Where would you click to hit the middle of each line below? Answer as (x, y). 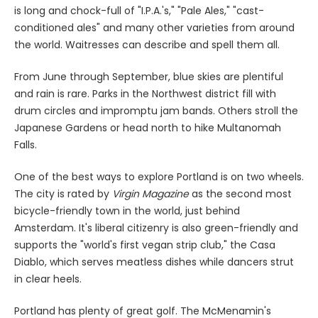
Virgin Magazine (150, 193)
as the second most (240, 193)
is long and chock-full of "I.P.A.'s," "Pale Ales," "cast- (139, 10)
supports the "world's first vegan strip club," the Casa (145, 245)
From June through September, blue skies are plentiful (149, 76)
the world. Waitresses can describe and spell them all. (147, 44)
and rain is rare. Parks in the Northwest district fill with (145, 93)
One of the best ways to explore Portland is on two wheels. (159, 176)
